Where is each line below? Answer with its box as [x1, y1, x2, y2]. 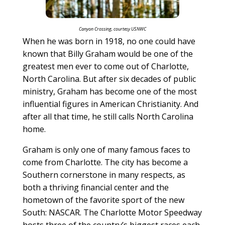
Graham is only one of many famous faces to [22, 144, 190, 155]
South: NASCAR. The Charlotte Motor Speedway [22, 206, 202, 218]
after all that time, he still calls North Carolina [22, 110, 193, 122]
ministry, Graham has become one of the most [22, 85, 197, 97]
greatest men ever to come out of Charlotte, [22, 60, 189, 72]
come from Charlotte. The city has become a [22, 156, 188, 168]
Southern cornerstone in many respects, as [22, 169, 185, 180]
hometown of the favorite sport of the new [22, 194, 184, 205]
